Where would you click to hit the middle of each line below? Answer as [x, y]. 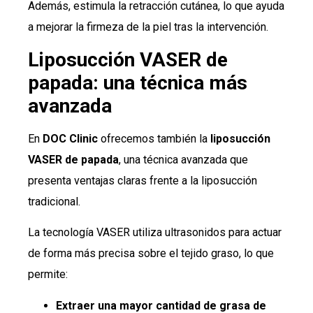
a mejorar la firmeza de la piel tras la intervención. [148, 27]
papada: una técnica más [138, 82]
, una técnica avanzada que [183, 159]
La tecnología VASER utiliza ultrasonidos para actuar [155, 233]
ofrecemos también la [154, 138]
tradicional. [54, 201]
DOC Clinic [70, 138]
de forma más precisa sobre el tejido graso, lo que [151, 254]
